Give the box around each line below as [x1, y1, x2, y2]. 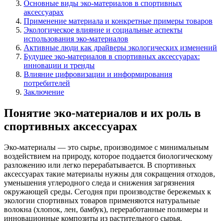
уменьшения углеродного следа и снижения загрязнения [4, 178, 194, 187]
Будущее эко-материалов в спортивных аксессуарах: [24, 52, 200, 61]
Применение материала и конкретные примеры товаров [24, 16, 213, 25]
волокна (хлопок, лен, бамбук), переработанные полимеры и [4, 205, 208, 214]
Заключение [24, 87, 64, 96]
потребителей [24, 78, 70, 87]
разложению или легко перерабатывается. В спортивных [4, 160, 196, 169]
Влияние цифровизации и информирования [24, 70, 172, 78]
